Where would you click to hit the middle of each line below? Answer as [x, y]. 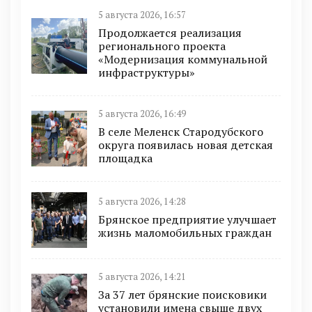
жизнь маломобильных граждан [185, 233]
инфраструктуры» [147, 72]
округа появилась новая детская [186, 145]
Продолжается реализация [170, 32]
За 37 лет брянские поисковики [182, 294]
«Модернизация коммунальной [183, 59]
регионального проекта [162, 46]
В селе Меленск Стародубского [181, 131]
